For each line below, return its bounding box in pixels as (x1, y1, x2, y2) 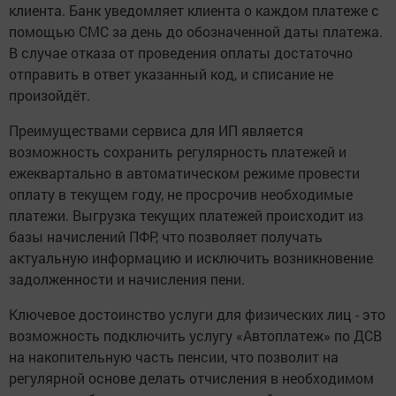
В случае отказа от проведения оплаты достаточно (9, 43, 353, 63)
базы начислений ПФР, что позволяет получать (9, 227, 323, 247)
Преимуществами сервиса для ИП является (9, 121, 303, 141)
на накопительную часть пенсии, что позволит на (9, 347, 339, 367)
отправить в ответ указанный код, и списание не (9, 65, 333, 84)
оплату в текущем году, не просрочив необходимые (9, 185, 353, 204)
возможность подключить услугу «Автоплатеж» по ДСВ (9, 326, 382, 346)
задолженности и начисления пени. (9, 270, 245, 289)
